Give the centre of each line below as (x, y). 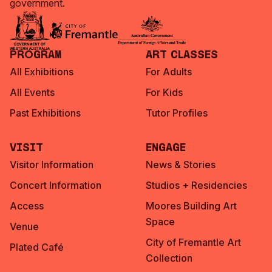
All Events (32, 92)
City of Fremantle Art (193, 242)
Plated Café (37, 247)
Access (27, 206)
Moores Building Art (191, 206)
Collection (169, 258)
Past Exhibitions (45, 113)
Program (36, 56)
